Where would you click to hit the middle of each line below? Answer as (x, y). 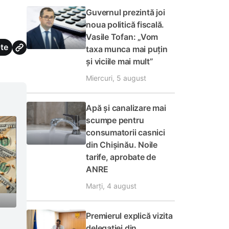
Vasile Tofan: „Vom (122, 37)
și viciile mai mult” (120, 61)
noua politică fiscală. (125, 25)
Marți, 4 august (111, 186)
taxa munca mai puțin (127, 49)
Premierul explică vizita (129, 216)
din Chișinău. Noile (122, 145)
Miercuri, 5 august (116, 78)
